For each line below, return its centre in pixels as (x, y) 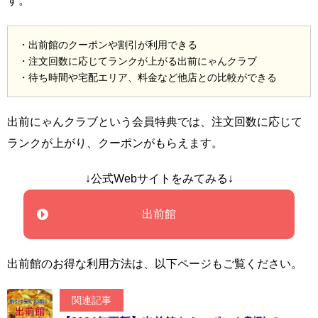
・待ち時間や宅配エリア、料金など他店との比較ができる (148, 77)
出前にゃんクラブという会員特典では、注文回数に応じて (155, 121)
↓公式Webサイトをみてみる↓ (159, 178)
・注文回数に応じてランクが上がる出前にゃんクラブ (138, 61)
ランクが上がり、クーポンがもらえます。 (115, 143)
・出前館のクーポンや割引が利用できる (108, 44)
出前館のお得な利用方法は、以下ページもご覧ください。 (155, 263)
